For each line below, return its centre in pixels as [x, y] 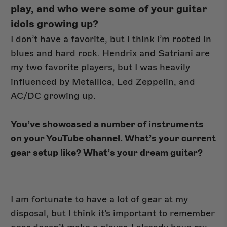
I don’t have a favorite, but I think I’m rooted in [111, 39]
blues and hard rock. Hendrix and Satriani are [110, 53]
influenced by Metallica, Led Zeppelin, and [103, 82]
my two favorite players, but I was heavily [101, 68]
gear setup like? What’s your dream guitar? [107, 153]
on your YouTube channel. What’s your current [113, 139]
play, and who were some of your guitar [109, 9]
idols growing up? [55, 24]
